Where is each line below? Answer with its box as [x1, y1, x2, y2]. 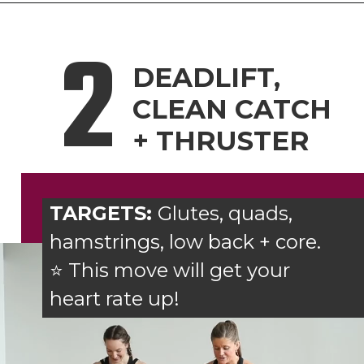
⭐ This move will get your [49, 258, 295, 283]
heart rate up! [49, 287, 180, 311]
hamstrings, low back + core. [49, 230, 321, 254]
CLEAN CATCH [132, 93, 340, 126]
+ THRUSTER [132, 124, 310, 158]
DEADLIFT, [132, 61, 288, 94]
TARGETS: [49, 201, 158, 226]
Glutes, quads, [157, 201, 292, 226]
